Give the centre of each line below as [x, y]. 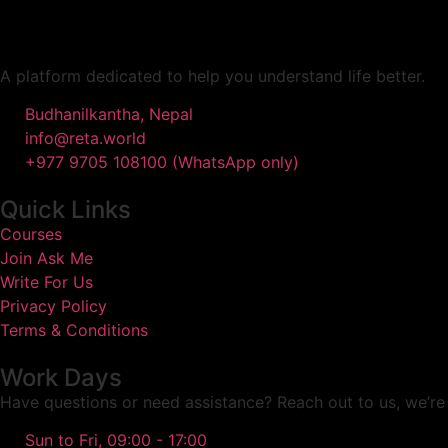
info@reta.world [85, 138]
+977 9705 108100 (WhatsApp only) [162, 162]
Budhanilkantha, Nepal [109, 114]
